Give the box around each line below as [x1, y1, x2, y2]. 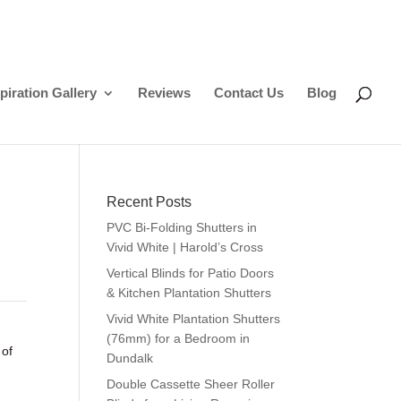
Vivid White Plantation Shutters [107, 311, 281, 326]
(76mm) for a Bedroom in [107, 331, 251, 346]
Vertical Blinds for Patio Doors [107, 266, 275, 280]
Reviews [138, 85, 191, 100]
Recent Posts [107, 194, 192, 209]
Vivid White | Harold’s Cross [107, 240, 264, 254]
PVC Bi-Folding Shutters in [107, 220, 258, 235]
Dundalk [107, 351, 154, 365]
